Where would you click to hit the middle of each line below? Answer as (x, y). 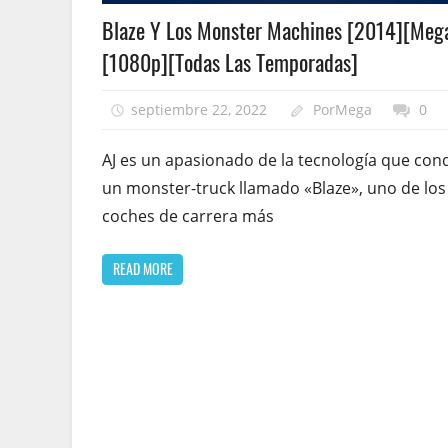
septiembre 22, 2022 (198, 109)
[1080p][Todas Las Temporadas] (230, 62)
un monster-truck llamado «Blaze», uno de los (274, 187)
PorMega (343, 109)
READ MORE (142, 269)
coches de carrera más (188, 215)
